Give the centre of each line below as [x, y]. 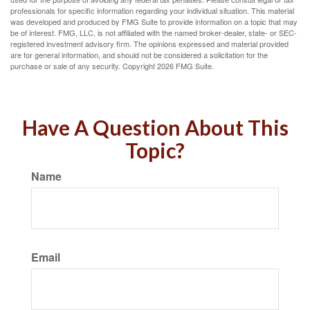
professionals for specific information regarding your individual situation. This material [152, 10]
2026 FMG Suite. [185, 66]
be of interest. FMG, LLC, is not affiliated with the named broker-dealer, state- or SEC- [154, 33]
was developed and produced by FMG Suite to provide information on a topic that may [154, 21]
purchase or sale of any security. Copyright [84, 66]
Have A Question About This [155, 127]
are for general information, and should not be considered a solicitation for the [139, 55]
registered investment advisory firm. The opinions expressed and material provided [149, 44]
